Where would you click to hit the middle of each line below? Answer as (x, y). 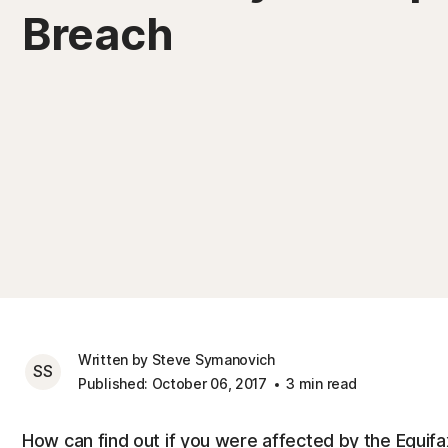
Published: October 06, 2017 (172, 383)
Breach (98, 34)
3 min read (319, 383)
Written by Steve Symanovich (176, 359)
